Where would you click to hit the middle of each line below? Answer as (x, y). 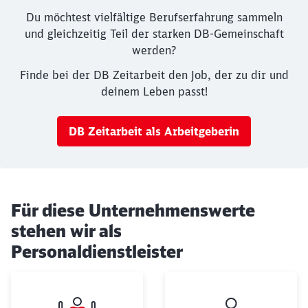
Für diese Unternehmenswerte (133, 211)
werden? (154, 51)
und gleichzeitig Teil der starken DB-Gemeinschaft (154, 34)
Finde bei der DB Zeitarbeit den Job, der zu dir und (154, 75)
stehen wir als (66, 231)
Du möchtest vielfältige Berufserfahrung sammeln (154, 18)
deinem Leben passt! (154, 92)
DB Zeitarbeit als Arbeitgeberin (154, 132)
